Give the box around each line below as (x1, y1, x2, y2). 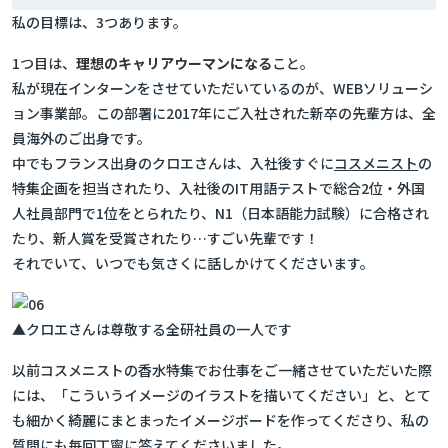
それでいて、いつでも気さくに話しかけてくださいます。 (12, 253, 374, 273)
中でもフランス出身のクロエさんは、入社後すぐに (12, 153, 334, 173)
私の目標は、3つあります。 (12, 12, 187, 32)
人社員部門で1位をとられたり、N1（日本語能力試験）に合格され (12, 203, 429, 223)
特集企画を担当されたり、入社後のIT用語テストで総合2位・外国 (12, 178, 425, 198)
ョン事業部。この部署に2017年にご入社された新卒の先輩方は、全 (12, 103, 436, 123)
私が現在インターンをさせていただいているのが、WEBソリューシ (12, 78, 433, 98)
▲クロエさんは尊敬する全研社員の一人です (12, 319, 292, 339)
